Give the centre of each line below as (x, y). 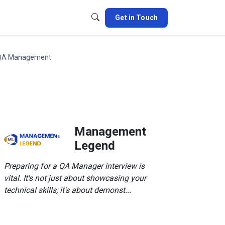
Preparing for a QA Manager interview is (74, 166)
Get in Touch (136, 17)
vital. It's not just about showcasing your (75, 178)
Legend (95, 145)
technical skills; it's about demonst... (68, 190)
